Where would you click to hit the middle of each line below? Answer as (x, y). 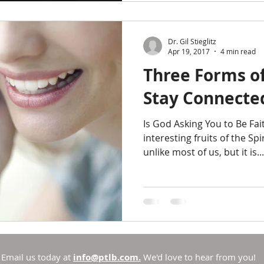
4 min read (238, 51)
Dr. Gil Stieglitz (192, 41)
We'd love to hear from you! (199, 257)
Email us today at (37, 257)
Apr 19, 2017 (189, 51)
